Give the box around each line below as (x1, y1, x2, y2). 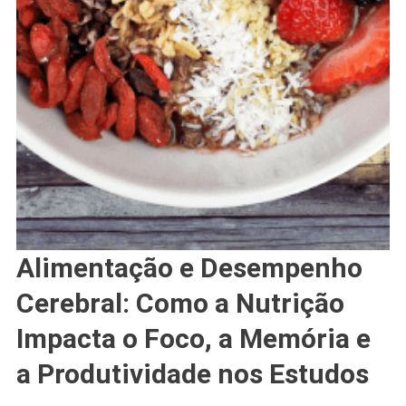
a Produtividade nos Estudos (15, 358, 369, 391)
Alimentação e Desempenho (15, 252, 362, 285)
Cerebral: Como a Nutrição (15, 287, 344, 320)
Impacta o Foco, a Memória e (15, 323, 371, 355)
